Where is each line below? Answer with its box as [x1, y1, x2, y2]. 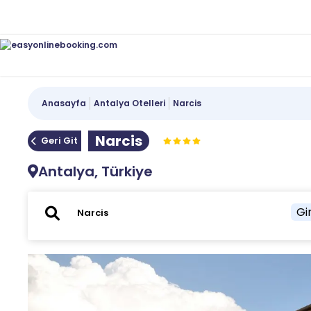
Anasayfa [42, 97, 87, 109]
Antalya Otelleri [94, 97, 166, 109]
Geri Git [41, 134, 78, 147]
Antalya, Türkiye [38, 162, 153, 181]
